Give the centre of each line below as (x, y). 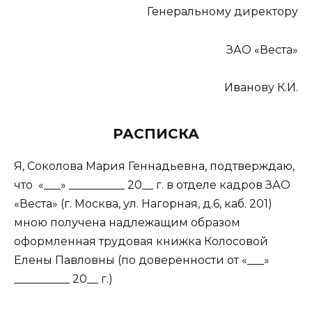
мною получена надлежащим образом (127, 222)
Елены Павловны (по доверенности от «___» (142, 260)
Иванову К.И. (261, 87)
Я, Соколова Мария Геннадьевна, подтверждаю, (154, 166)
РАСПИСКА (156, 133)
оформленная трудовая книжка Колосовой (141, 241)
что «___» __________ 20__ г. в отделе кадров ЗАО (152, 185)
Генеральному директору (223, 12)
